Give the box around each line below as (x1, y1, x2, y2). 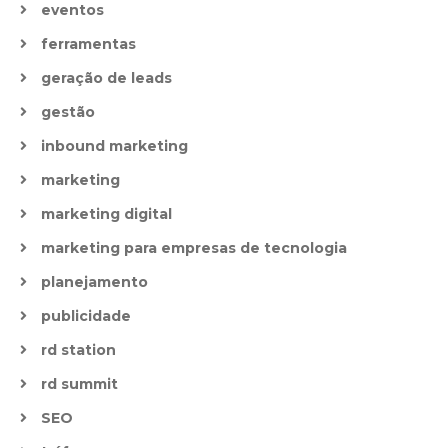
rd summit (41, 375, 118, 393)
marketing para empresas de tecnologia (41, 239, 347, 257)
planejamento (41, 273, 148, 291)
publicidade (41, 307, 131, 325)
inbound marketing (41, 137, 188, 155)
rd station (41, 341, 116, 359)
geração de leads (41, 69, 172, 87)
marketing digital (41, 205, 172, 223)
